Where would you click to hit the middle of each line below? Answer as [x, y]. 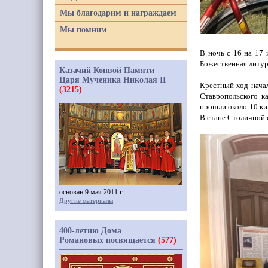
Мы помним [83, 30]
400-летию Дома [90, 231]
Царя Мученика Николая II [112, 80]
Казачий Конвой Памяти [107, 70]
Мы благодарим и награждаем [118, 13]
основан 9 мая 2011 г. [92, 192]
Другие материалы [86, 200]
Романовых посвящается [109, 240]
